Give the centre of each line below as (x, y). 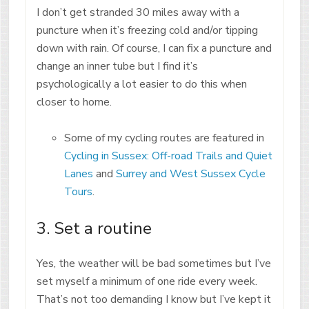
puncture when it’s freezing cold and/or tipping (147, 30)
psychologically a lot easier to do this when (141, 84)
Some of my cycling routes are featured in (164, 138)
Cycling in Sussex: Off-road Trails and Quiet (168, 156)
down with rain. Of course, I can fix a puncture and (154, 48)
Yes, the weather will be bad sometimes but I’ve (153, 263)
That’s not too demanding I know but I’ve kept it (153, 299)
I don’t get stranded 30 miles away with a (138, 12)
